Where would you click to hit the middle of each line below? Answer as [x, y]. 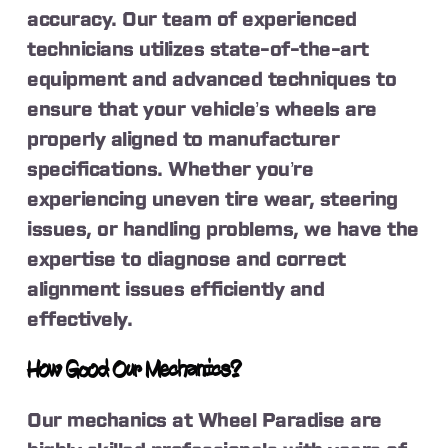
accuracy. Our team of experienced [192, 19]
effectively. [80, 319]
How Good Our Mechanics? [134, 370]
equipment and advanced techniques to [212, 79]
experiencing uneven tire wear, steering [212, 199]
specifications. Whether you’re [170, 169]
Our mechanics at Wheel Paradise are [204, 420]
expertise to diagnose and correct [186, 259]
